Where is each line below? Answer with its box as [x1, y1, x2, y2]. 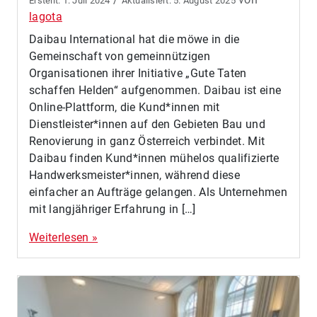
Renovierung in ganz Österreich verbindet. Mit [29, 134, 265, 148]
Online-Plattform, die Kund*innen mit [29, 100, 220, 114]
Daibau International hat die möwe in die [29, 32, 240, 46]
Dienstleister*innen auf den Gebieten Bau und [29, 117, 266, 131]
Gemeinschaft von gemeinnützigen [29, 49, 210, 63]
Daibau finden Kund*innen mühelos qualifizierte [29, 151, 279, 165]
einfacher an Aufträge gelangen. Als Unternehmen [29, 185, 288, 199]
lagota [29, 9, 62, 23]
